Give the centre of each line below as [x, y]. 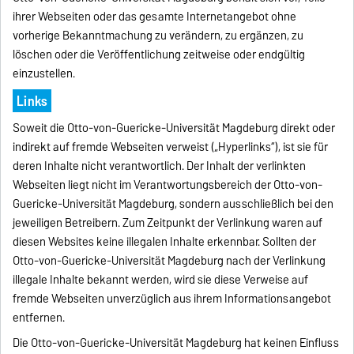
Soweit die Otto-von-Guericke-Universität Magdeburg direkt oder [174, 128]
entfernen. [39, 317]
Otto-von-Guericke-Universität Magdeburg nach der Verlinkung [169, 260]
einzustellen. [44, 73]
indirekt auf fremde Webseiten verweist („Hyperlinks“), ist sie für [171, 147]
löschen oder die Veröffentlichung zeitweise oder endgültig [159, 54]
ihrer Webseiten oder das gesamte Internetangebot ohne [155, 16]
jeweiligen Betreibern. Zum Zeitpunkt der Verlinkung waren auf [168, 222]
